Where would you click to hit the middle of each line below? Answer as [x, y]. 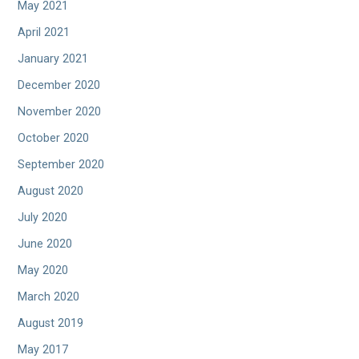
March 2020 [49, 297]
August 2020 [51, 192]
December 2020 [59, 86]
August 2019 [51, 324]
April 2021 [44, 33]
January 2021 [53, 59]
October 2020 [54, 139]
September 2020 [61, 165]
